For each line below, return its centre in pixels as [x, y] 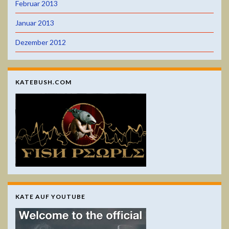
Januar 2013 [35, 22]
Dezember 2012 [41, 42]
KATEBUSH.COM [43, 82]
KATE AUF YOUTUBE [50, 196]
